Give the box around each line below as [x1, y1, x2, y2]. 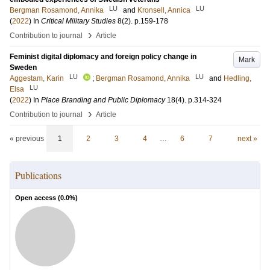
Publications [15, 169, 61, 181]
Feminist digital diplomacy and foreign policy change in [10, 52, 196, 61]
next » [237, 134, 257, 143]
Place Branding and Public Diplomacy [41, 96, 165, 104]
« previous [10, 134, 44, 143]
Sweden [10, 63, 37, 72]
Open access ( [15, 194, 60, 201]
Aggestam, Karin [10, 74, 64, 83]
